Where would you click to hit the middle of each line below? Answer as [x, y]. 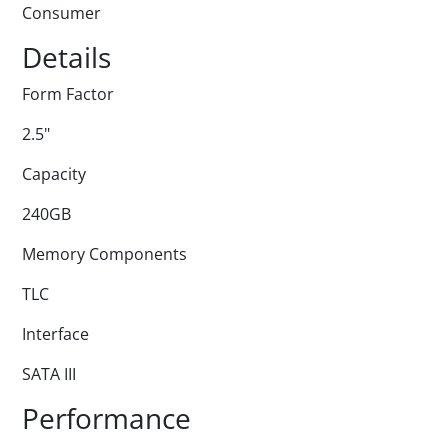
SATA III [49, 374]
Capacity [54, 174]
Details [66, 57]
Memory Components [104, 254]
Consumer [61, 13]
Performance [106, 418]
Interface [55, 334]
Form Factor [68, 94]
